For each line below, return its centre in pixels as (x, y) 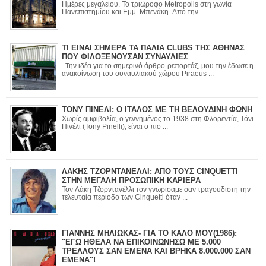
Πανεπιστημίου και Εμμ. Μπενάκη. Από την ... (189, 12)
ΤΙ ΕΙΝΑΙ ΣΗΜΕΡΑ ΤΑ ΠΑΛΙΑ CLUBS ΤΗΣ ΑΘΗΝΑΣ (153, 47)
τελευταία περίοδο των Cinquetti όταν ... (125, 197)
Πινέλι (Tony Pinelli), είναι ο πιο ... (115, 127)
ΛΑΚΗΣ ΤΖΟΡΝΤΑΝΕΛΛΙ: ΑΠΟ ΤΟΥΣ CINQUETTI (150, 171)
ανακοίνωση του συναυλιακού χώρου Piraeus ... (138, 74)
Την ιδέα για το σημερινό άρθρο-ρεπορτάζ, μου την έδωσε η (158, 66)
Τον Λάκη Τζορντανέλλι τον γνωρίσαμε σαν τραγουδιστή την (99, 190)
